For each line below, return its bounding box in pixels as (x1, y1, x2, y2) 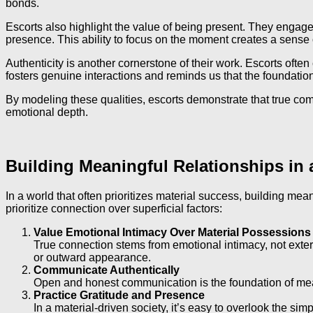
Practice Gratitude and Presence (34, 289, 205, 302)
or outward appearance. (34, 252, 151, 264)
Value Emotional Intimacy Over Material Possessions (34, 226, 311, 239)
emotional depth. (6, 106, 88, 119)
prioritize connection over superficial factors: (6, 203, 222, 215)
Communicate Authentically (34, 264, 180, 277)
